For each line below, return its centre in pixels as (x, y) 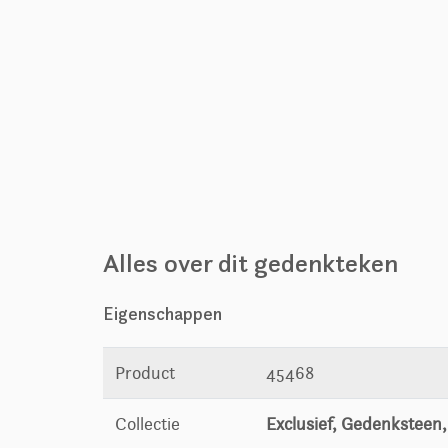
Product (145, 373)
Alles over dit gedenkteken (251, 263)
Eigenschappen (163, 314)
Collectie (148, 424)
